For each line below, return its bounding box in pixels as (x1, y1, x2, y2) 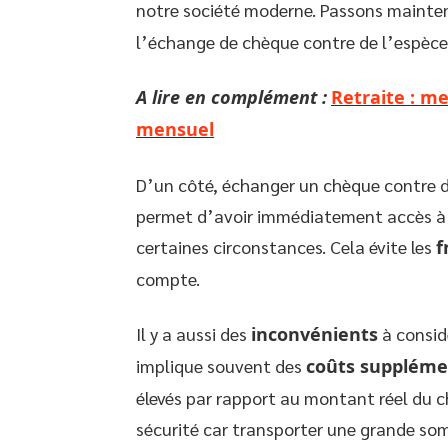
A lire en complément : (136, 85, 327, 109)
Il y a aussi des (136, 322, 251, 345)
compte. (136, 267, 200, 290)
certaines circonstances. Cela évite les (136, 235, 436, 258)
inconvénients (251, 322, 378, 346)
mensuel (136, 117, 214, 141)
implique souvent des (136, 354, 306, 377)
